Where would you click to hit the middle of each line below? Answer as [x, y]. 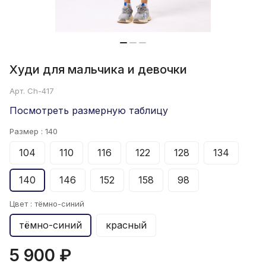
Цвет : [22, 204]
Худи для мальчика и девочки [98, 70]
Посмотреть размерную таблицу [89, 111]
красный [126, 225]
